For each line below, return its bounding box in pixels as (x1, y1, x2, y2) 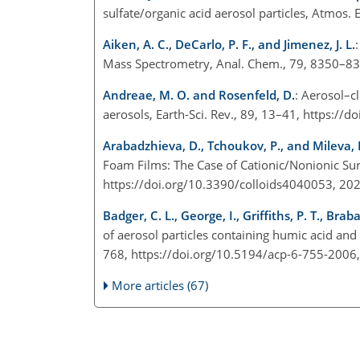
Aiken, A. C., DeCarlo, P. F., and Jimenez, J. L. (103, 35, 355, 52)
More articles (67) (112, 276, 209, 293)
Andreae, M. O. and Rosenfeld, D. (103, 86, 295, 103)
